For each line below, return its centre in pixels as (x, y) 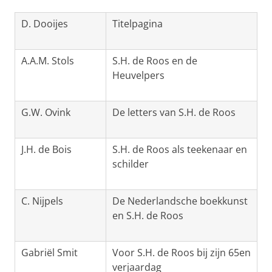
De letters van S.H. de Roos (174, 113)
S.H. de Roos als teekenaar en (180, 150)
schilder (131, 164)
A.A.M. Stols (48, 61)
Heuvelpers (138, 76)
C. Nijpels (42, 201)
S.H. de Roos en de (155, 61)
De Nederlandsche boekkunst (180, 201)
